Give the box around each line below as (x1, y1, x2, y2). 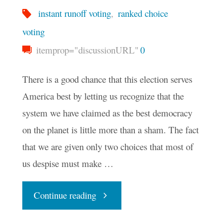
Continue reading (33, 189, 96, 202)
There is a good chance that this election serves (22, 73, 192, 86)
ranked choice (118, 6, 168, 19)
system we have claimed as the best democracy (22, 107, 192, 119)
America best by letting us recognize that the (22, 90, 184, 103)
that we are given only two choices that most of (22, 140, 193, 153)
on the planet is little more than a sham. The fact (22, 123, 199, 136)
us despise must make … (22, 157, 113, 170)
